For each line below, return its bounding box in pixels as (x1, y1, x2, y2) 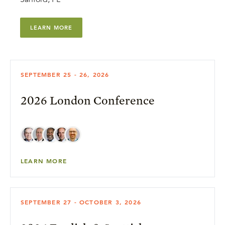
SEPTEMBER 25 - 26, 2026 (21, 70, 109, 78)
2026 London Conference (21, 93, 155, 107)
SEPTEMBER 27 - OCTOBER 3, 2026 (21, 198, 142, 206)
